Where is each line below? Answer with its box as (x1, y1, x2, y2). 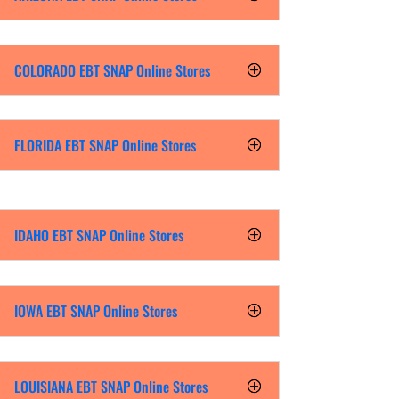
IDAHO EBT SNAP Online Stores (13, 224, 183, 247)
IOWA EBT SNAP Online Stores (13, 300, 177, 322)
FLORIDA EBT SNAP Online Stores (13, 134, 196, 157)
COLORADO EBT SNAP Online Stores (13, 59, 210, 81)
